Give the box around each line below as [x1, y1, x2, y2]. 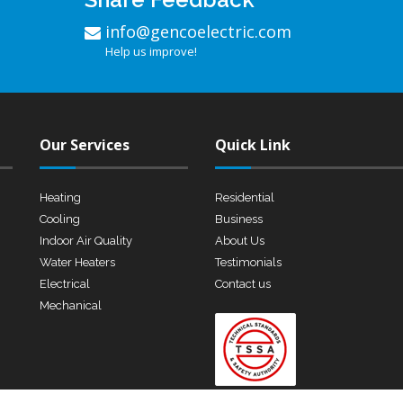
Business [215, 212, 263, 226]
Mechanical [40, 299, 102, 312]
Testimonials [215, 255, 282, 269]
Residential [215, 191, 274, 204]
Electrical [40, 277, 90, 291]
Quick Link [215, 135, 291, 155]
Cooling [40, 212, 80, 226]
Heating [40, 191, 81, 204]
